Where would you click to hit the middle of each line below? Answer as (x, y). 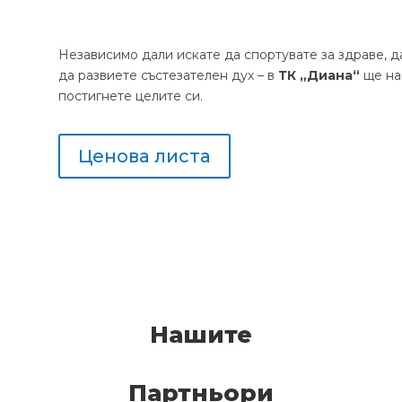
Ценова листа (144, 156)
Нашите (201, 334)
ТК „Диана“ (319, 75)
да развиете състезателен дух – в (168, 75)
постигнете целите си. (130, 96)
